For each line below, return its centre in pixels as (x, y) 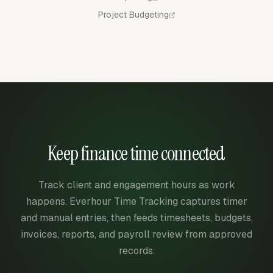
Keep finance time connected (136, 153)
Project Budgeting (133, 14)
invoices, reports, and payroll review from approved (136, 234)
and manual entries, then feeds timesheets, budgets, (136, 218)
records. (136, 250)
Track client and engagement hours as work (136, 185)
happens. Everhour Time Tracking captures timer (136, 201)
